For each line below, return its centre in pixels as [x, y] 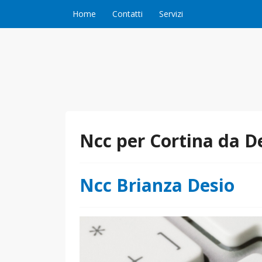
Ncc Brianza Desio [157, 185]
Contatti [127, 14]
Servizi [171, 14]
